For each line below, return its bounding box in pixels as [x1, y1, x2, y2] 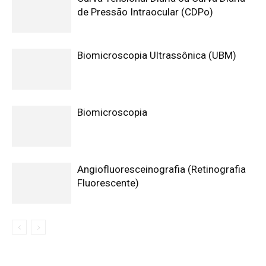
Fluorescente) [77, 177, 139, 189]
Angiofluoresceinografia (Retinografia [77, 163, 246, 176]
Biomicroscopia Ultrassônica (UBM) [77, 49, 236, 62]
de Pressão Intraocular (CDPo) [77, 6, 213, 18]
